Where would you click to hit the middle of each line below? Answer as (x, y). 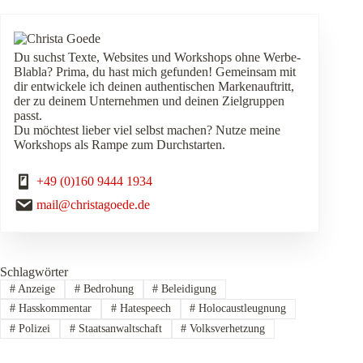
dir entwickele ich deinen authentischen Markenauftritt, (154, 86)
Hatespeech (143, 309)
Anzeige (35, 288)
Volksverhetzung (226, 328)
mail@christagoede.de (93, 204)
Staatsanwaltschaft (118, 328)
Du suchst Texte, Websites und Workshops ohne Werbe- (157, 57)
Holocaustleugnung (241, 309)
